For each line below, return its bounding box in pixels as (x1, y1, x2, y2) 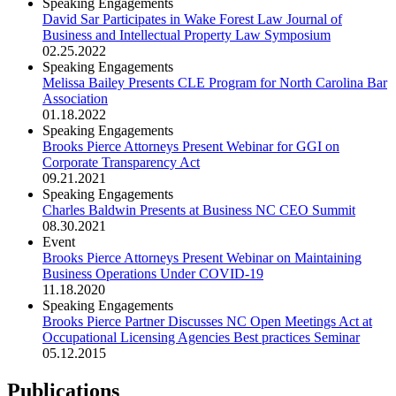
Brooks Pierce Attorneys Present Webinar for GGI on (42, 138, 339, 154)
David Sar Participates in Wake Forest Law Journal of (42, 11, 342, 27)
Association (42, 90, 108, 106)
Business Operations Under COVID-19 (42, 265, 263, 281)
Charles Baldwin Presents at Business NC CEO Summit (42, 202, 355, 217)
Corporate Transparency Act (42, 154, 200, 170)
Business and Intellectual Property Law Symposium (42, 27, 331, 42)
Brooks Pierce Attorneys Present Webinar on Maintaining (42, 249, 362, 265)
